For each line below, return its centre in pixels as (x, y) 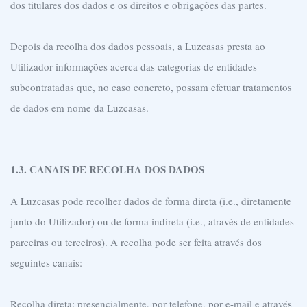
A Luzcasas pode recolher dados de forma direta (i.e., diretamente (151, 201)
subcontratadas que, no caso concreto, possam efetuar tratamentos (151, 87)
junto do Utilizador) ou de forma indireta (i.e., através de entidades (152, 221)
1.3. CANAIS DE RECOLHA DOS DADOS (107, 169)
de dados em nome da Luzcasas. (79, 108)
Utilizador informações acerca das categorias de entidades (134, 66)
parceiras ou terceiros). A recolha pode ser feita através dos (136, 242)
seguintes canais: (46, 262)
